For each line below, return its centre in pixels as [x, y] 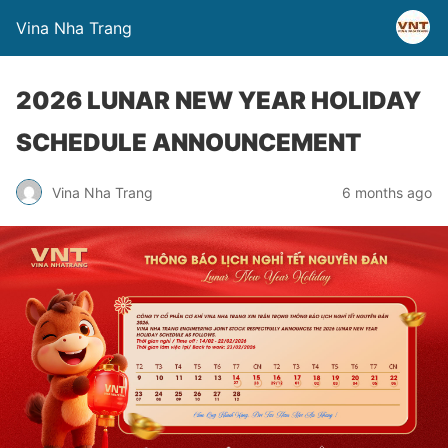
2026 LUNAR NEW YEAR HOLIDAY [218, 100]
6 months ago [387, 192]
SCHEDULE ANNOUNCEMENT [188, 142]
